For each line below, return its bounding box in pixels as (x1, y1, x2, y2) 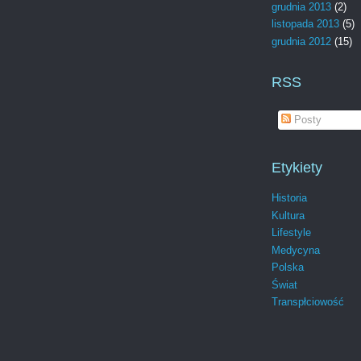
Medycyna (272, 243, 320, 256)
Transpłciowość (272, 296, 344, 309)
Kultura (272, 209, 305, 222)
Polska (272, 261, 304, 274)
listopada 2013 (272, 18, 339, 31)
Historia (272, 192, 307, 205)
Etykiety (272, 160, 322, 176)
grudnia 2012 (272, 35, 331, 48)
